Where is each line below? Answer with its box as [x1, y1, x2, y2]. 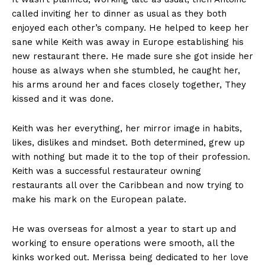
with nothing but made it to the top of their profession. [12, 151, 250, 163]
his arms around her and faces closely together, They [12, 79, 246, 91]
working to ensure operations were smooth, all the [12, 238, 235, 249]
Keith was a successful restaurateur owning [12, 166, 201, 177]
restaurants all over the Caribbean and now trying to [12, 180, 244, 191]
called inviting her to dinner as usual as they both [12, 8, 227, 20]
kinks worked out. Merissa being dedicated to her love [12, 252, 248, 263]
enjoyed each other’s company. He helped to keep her [12, 22, 249, 34]
